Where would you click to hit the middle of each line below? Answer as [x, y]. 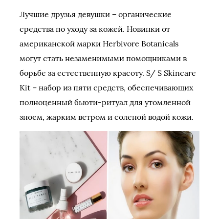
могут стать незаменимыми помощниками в [103, 58]
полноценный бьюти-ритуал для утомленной [105, 102]
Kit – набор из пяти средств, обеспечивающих [106, 87]
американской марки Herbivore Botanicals [99, 43]
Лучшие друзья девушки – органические [96, 14]
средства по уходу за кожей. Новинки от [95, 29]
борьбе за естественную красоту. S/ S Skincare [108, 73]
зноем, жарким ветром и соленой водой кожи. [107, 117]
